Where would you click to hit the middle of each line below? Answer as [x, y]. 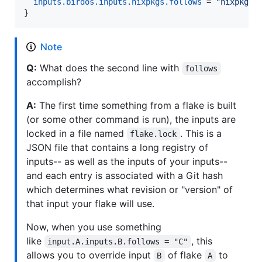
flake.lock [154, 134]
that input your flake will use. [90, 204]
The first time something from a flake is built [136, 106]
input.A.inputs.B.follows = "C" [118, 242]
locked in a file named [77, 134]
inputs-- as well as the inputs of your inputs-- [127, 162]
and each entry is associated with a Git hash [125, 176]
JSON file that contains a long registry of [117, 148]
